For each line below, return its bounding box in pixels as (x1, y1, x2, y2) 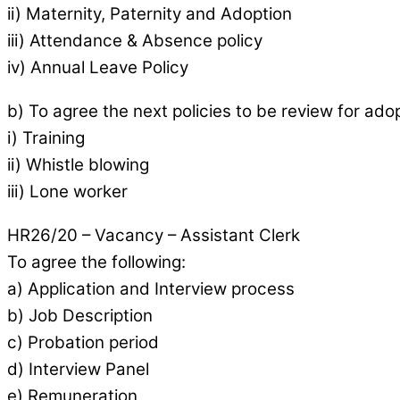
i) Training (7, 128, 85, 149)
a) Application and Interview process (7, 278, 295, 299)
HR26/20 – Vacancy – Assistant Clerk (7, 224, 300, 246)
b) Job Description (7, 304, 153, 326)
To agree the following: (7, 251, 186, 272)
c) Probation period (7, 331, 159, 353)
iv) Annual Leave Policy (7, 57, 188, 79)
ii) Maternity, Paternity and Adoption (7, 4, 292, 25)
